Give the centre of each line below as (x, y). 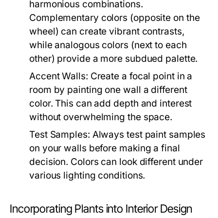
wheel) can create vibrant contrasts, (107, 31)
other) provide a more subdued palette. (114, 59)
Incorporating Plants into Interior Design (101, 209)
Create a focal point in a (140, 76)
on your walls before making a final (105, 148)
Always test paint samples (148, 135)
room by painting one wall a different (108, 90)
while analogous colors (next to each (108, 45)
